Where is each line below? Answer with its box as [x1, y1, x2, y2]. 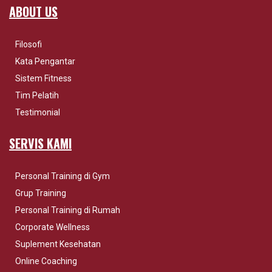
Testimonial [15, 107, 60, 117]
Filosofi [15, 39, 42, 49]
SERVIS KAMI [9, 134, 72, 152]
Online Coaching [15, 256, 77, 266]
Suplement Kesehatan [15, 239, 101, 249]
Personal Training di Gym [15, 171, 110, 181]
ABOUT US [9, 2, 58, 21]
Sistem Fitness [15, 73, 72, 83]
